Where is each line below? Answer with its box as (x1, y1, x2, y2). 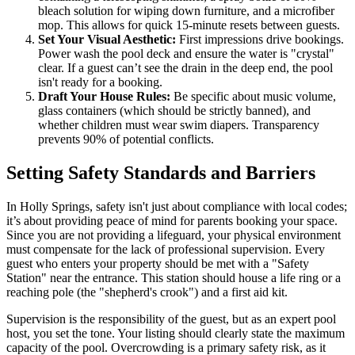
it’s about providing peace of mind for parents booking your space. (6, 213, 338, 227)
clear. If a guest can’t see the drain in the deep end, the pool (38, 61, 333, 75)
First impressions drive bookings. (176, 32, 344, 47)
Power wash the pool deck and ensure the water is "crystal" (38, 47, 334, 61)
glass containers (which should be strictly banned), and (38, 104, 311, 118)
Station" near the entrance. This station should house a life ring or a (6, 270, 341, 284)
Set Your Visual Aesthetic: (38, 32, 176, 47)
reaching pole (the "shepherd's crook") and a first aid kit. (6, 284, 288, 299)
